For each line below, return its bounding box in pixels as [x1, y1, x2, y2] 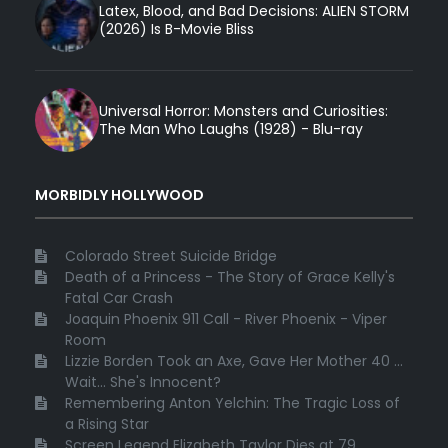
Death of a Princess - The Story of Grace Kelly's [65, 266, 395, 287]
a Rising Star [65, 413, 149, 434]
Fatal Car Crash [65, 287, 173, 308]
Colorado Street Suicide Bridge [65, 245, 277, 266]
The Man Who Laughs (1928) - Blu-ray [99, 119, 363, 140]
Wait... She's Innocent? [65, 371, 221, 392]
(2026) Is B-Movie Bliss [99, 19, 254, 40]
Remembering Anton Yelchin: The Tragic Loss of [65, 392, 400, 413]
